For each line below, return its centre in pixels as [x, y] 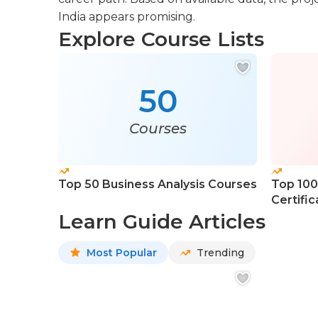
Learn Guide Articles [162, 221]
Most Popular [122, 253]
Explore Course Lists [161, 39]
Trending [220, 253]
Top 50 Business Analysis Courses [158, 184]
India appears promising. [127, 17]
